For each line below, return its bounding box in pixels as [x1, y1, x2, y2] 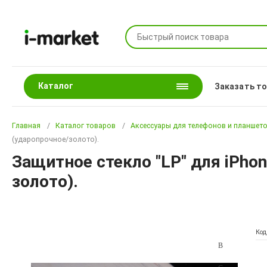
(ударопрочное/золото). [12, 135, 100, 144]
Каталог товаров [55, 122, 116, 130]
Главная [12, 122, 41, 130]
